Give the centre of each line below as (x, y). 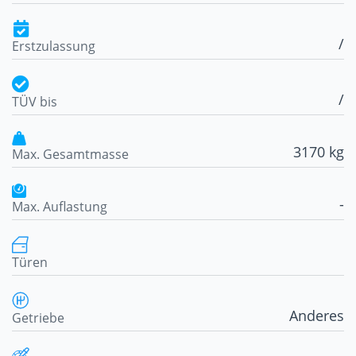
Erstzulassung (54, 46)
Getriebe (38, 318)
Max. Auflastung (60, 207)
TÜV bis (35, 102)
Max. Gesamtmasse (70, 155)
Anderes (317, 316)
